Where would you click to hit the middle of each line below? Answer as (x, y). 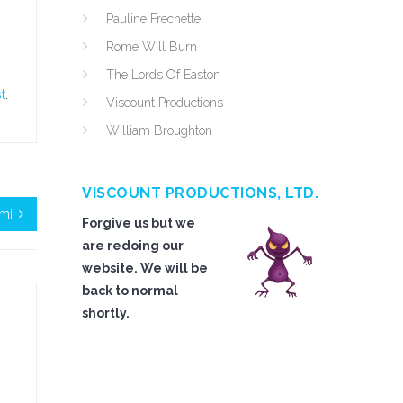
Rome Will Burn (152, 47)
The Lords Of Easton (163, 75)
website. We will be (145, 268)
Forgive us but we (139, 223)
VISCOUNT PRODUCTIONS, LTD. (200, 193)
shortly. (106, 313)
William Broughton (159, 130)
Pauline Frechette (153, 19)
